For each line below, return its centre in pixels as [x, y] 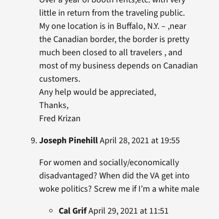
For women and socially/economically [109, 163]
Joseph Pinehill [68, 141]
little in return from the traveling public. [112, 13]
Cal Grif [72, 211]
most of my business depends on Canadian [118, 66]
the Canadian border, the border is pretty [114, 40]
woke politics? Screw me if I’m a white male [119, 189]
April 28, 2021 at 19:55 [139, 141]
